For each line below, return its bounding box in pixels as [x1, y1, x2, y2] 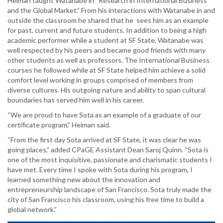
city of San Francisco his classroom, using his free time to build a [7, 195, 204, 204]
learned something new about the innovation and [7, 175, 160, 184]
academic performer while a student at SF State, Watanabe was [7, 35, 204, 44]
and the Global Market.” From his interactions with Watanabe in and [7, 5, 215, 14]
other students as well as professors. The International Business [7, 55, 210, 64]
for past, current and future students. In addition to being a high [7, 25, 207, 34]
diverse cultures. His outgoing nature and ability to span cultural [7, 85, 206, 94]
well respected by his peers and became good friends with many [7, 45, 206, 54]
